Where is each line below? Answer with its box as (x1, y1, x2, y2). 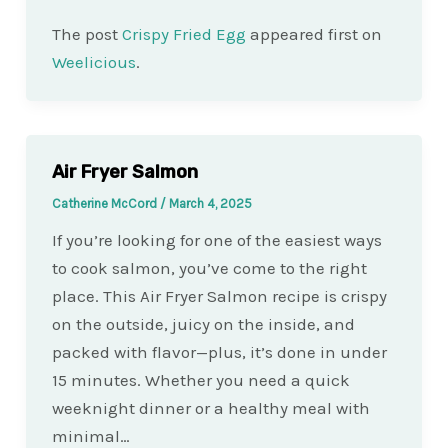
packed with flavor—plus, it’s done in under (51, 341, 387, 362)
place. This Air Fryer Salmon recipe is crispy (51, 285, 387, 306)
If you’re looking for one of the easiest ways (51, 229, 382, 250)
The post (51, 23, 122, 44)
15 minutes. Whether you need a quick (51, 369, 350, 390)
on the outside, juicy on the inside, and (51, 313, 355, 334)
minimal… (51, 425, 130, 446)
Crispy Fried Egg (121, 23, 246, 44)
